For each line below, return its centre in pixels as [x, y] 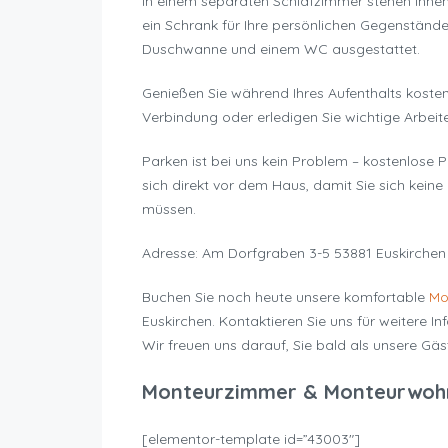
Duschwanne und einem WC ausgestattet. [281, 49]
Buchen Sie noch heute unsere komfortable [285, 297]
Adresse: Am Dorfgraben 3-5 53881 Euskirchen [294, 253]
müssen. [169, 209]
